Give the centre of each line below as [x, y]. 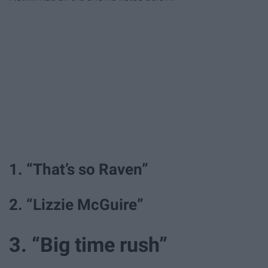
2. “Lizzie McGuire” [76, 205]
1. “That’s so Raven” [79, 169]
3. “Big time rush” [88, 244]
